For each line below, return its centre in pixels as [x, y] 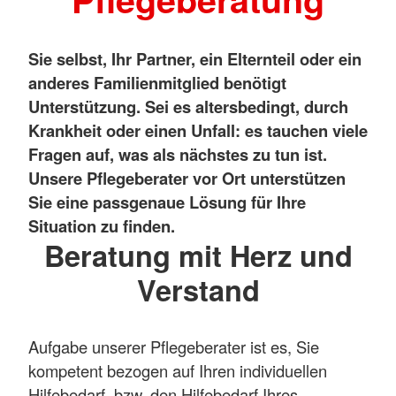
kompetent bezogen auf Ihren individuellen [178, 371]
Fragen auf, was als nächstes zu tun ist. [178, 154]
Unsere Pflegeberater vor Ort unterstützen [187, 178]
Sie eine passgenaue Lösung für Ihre [167, 202]
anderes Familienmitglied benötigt [157, 82]
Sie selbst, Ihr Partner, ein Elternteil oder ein [195, 58]
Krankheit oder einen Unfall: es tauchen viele [198, 130]
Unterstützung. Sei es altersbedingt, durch [188, 106]
